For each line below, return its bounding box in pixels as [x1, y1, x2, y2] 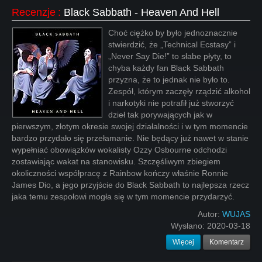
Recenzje [12, 6, 56, 18]
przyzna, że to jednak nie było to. [108, 75, 230, 84]
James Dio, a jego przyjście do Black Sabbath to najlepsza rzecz [12, 180, 249, 189]
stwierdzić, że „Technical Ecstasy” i [108, 40, 236, 49]
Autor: [198, 209, 222, 219]
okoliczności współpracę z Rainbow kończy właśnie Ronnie [12, 168, 228, 178]
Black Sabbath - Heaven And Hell [64, 6, 219, 18]
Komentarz [209, 238, 244, 246]
